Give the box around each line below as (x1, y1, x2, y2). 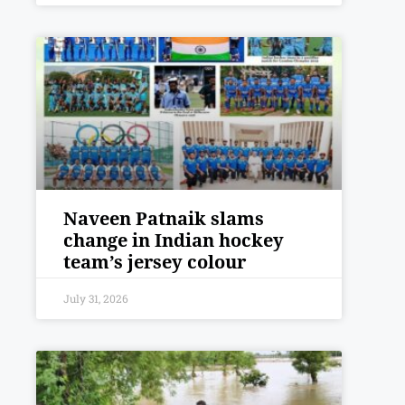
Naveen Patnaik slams (63, 205, 264, 231)
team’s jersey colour (63, 249, 246, 274)
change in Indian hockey (63, 227, 284, 252)
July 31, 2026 (63, 290, 128, 306)
